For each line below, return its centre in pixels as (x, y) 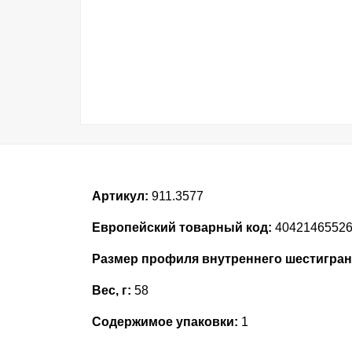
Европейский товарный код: (182, 227)
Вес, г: (112, 290)
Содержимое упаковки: (165, 322)
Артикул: (120, 196)
